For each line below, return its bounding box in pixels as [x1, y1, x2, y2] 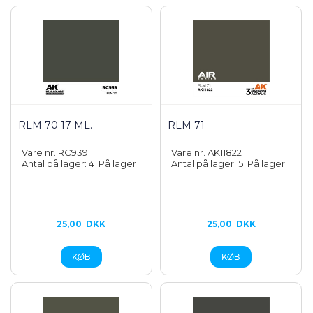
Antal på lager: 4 [22, 158, 99, 169]
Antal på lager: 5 [171, 158, 248, 169]
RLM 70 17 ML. [18, 119, 92, 131]
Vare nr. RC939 [22, 147, 88, 158]
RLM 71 [168, 119, 205, 131]
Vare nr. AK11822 [171, 147, 242, 158]
